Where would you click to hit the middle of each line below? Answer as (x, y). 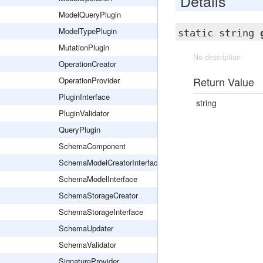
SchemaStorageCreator (98, 195)
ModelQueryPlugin (90, 14)
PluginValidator (84, 113)
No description (217, 57)
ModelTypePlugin (88, 31)
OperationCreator (87, 64)
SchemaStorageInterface (101, 212)
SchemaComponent (92, 146)
